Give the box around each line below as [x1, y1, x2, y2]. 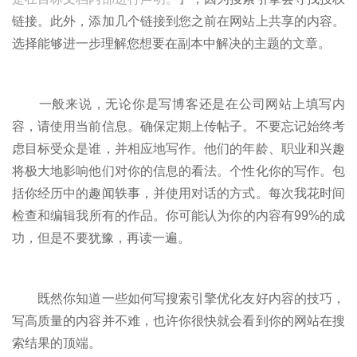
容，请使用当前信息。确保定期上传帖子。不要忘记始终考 [12, 119, 345, 133]
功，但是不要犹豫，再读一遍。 [12, 230, 190, 245]
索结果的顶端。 [12, 335, 101, 350]
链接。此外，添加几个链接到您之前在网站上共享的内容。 [12, 14, 345, 28]
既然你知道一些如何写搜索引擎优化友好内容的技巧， [12, 291, 345, 305]
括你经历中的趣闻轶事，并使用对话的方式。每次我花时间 [12, 186, 345, 200]
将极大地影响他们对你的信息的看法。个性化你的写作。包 [12, 163, 345, 178]
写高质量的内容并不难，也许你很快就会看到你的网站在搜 [12, 313, 345, 328]
